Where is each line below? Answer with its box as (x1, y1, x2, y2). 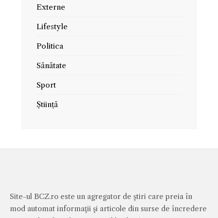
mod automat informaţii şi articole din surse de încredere (10, 204, 207, 213)
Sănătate (36, 61, 66, 70)
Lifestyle (36, 22, 68, 31)
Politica (36, 41, 63, 51)
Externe (36, 2, 65, 12)
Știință (36, 100, 58, 109)
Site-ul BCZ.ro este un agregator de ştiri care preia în (10, 192, 192, 201)
